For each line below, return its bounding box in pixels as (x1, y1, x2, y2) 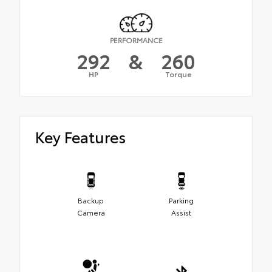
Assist (171, 206, 191, 217)
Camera (76, 206, 105, 217)
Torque (165, 69, 192, 80)
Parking (169, 194, 194, 205)
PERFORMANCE (109, 35, 163, 46)
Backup (78, 194, 104, 205)
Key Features (35, 126, 126, 148)
